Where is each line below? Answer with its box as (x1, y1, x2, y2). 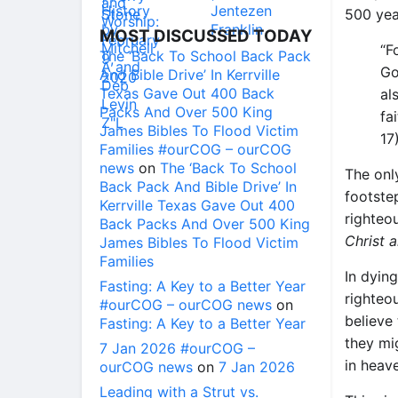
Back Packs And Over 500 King (99, 215, 310, 233)
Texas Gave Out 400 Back (99, 84, 275, 102)
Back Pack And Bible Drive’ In (99, 178, 297, 195)
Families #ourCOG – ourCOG (99, 140, 291, 158)
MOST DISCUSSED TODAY (99, 26, 313, 46)
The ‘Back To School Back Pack (99, 47, 311, 65)
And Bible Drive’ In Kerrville (99, 66, 280, 84)
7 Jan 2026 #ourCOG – (99, 339, 255, 357)
